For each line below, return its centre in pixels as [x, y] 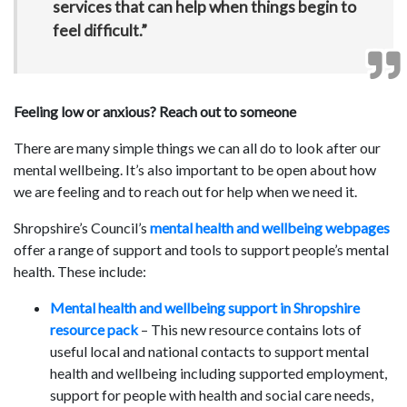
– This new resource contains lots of [250, 329]
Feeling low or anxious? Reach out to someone [155, 111]
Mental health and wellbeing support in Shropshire [205, 307]
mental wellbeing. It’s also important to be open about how [195, 169]
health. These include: [80, 271]
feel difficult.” [99, 31]
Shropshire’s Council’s [82, 227]
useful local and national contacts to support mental [209, 351]
